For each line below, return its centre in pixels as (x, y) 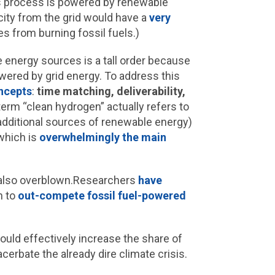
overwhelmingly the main (103, 137)
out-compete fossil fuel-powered (102, 196)
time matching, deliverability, (111, 91)
